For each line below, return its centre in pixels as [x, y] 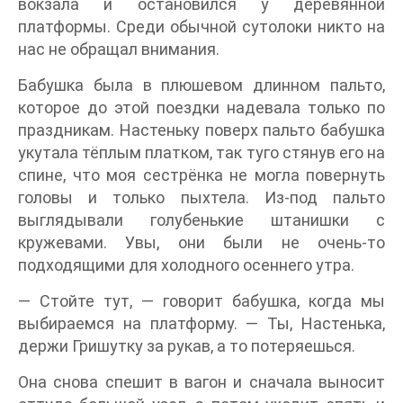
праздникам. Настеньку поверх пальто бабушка [201, 130]
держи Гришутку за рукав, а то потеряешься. [187, 346]
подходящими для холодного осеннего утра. [186, 265]
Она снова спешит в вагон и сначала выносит [201, 382]
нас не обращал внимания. [119, 49]
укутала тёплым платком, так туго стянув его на [201, 153]
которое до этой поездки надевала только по [201, 108]
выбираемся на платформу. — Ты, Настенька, [201, 324]
